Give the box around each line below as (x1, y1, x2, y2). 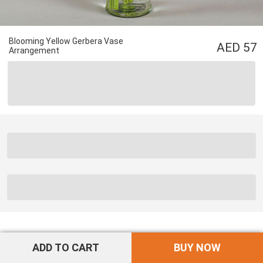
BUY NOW (174, 241, 221, 254)
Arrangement (9, 46, 59, 55)
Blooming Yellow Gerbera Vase (9, 36, 123, 46)
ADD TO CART (32, 241, 99, 254)
